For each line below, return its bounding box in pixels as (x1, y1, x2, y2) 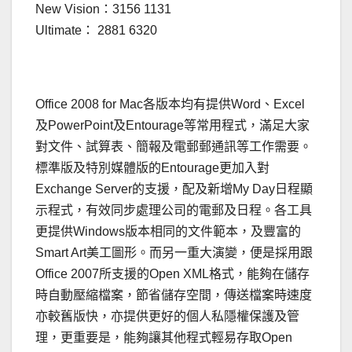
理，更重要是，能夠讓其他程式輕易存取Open (35, 331, 292, 345)
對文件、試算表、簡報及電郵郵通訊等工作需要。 (35, 140, 312, 154)
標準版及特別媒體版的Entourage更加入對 (35, 161, 269, 175)
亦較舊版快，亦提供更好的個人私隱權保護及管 (35, 310, 299, 324)
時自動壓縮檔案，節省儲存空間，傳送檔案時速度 (35, 288, 312, 302)
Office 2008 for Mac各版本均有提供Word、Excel (35, 97, 305, 112)
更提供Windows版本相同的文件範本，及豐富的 (35, 225, 301, 239)
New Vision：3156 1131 (35, 2, 171, 16)
